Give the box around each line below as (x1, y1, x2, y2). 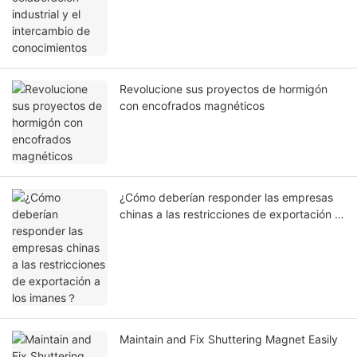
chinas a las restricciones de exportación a (120, 207, 341, 222)
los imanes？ (120, 224, 185, 238)
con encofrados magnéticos (120, 99, 265, 113)
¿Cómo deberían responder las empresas (120, 190, 333, 205)
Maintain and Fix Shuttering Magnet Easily (120, 332, 338, 347)
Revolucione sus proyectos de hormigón (120, 82, 328, 96)
